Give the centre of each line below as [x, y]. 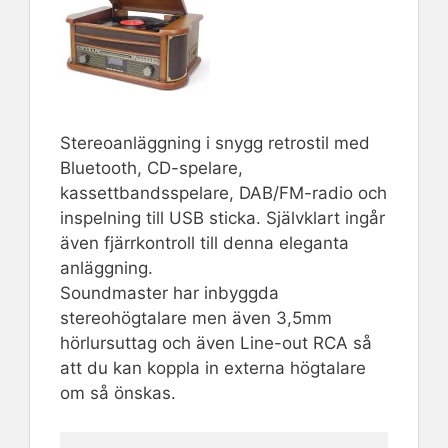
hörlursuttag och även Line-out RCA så [216, 343]
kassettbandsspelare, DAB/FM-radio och [223, 193]
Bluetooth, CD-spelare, [151, 168]
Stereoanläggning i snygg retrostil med [215, 143]
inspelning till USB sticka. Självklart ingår [222, 218]
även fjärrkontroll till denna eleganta [204, 243]
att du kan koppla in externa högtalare [213, 368]
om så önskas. [118, 393]
